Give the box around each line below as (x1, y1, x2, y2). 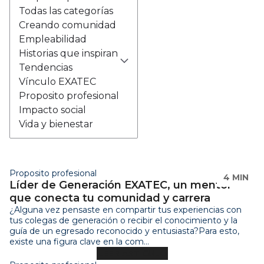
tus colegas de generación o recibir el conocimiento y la (9, 214, 237, 226)
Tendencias (19, 61, 72, 73)
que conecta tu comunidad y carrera (9, 191, 210, 204)
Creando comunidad (19, 19, 116, 31)
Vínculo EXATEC (19, 75, 96, 87)
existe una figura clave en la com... (9, 236, 149, 247)
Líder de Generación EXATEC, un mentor (9, 178, 232, 192)
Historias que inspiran (19, 47, 118, 59)
